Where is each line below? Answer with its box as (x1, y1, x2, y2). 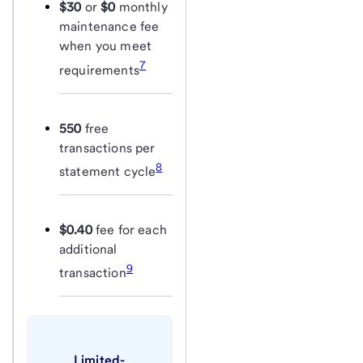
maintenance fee (59, 19, 160, 35)
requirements (59, 62, 139, 78)
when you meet (59, 38, 152, 54)
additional (59, 241, 117, 257)
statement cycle (59, 163, 156, 179)
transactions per (59, 139, 156, 156)
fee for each (92, 221, 167, 237)
